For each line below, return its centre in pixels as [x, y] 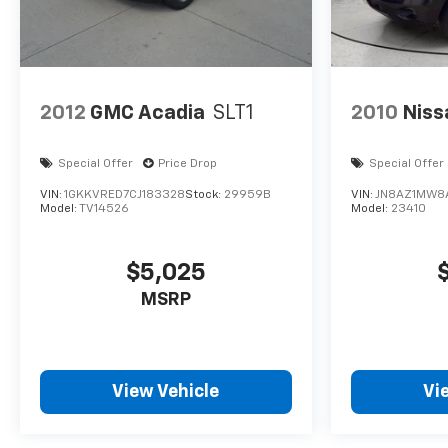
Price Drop [187, 164]
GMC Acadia [147, 112]
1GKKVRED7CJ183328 [124, 195]
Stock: [204, 195]
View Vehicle [166, 392]
